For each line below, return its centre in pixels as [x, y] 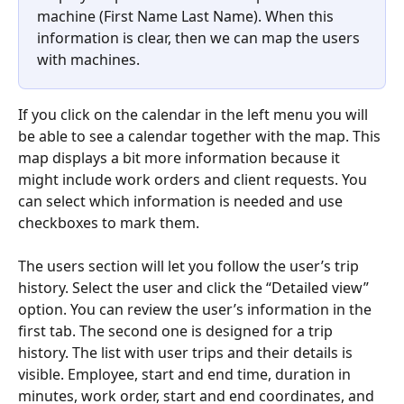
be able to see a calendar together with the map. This [201, 137]
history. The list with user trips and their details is [187, 353]
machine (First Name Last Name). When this [187, 17]
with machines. [88, 60]
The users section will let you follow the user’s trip [190, 266]
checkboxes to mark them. [109, 223]
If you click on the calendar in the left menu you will [195, 115]
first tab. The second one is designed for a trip [177, 331]
